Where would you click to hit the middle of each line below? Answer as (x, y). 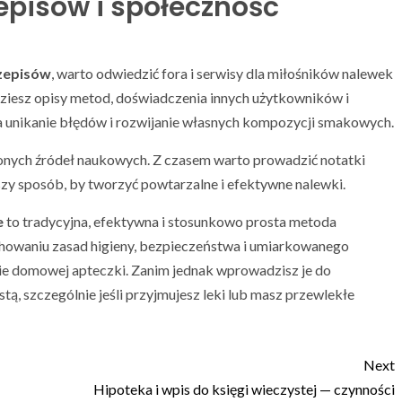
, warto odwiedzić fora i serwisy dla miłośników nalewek (222, 74)
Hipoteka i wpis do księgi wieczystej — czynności (244, 389)
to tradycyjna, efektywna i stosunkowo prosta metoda (170, 222)
